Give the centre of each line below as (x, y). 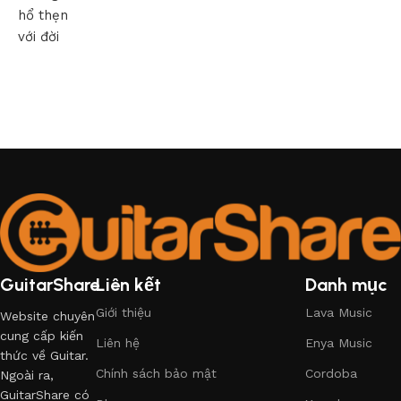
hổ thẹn (43, 15)
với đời (38, 37)
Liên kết (129, 285)
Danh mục (346, 285)
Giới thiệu (124, 313)
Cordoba (331, 374)
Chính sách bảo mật (157, 374)
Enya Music (338, 343)
